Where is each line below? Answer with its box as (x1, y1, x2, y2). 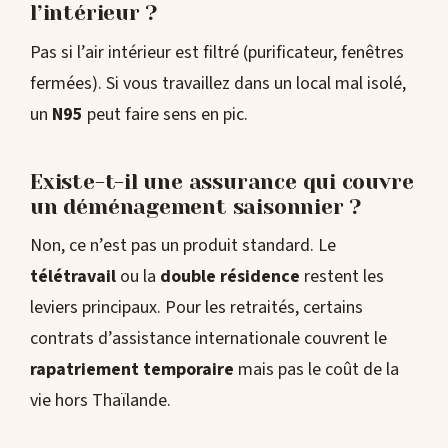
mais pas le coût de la (234, 357, 399, 383)
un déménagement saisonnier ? (30, 194, 362, 219)
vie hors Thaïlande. (30, 388, 171, 414)
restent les (300, 264, 384, 290)
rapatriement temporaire (30, 357, 234, 383)
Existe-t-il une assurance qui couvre (30, 169, 414, 194)
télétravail (30, 264, 116, 290)
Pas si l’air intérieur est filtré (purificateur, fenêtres (30, 39, 404, 65)
